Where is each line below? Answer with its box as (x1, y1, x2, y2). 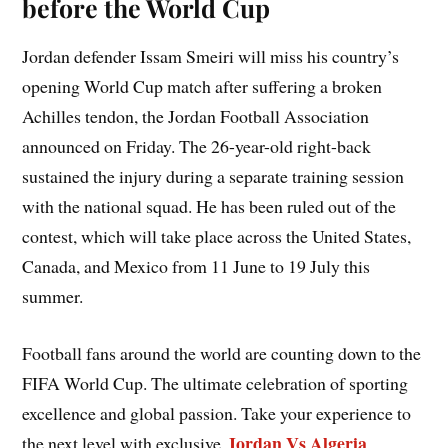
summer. (22, 284, 84, 309)
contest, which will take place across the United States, (22, 224, 412, 249)
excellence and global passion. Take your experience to (22, 401, 412, 426)
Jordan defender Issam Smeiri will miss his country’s (22, 44, 400, 69)
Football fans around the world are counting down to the (22, 341, 422, 366)
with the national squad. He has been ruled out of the (22, 194, 397, 219)
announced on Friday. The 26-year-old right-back (22, 134, 372, 159)
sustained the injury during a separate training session (22, 164, 405, 189)
